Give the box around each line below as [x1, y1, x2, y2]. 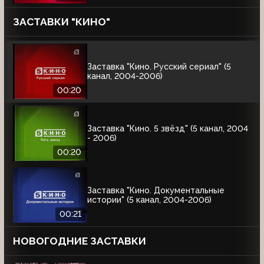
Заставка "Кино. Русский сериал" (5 [87, 62, 231, 72]
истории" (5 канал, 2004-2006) [87, 195, 212, 205]
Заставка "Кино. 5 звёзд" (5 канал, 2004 [87, 124, 248, 134]
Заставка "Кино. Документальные [87, 186, 225, 196]
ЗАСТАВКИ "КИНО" [13, 15, 110, 28]
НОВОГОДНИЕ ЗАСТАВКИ [13, 235, 146, 247]
